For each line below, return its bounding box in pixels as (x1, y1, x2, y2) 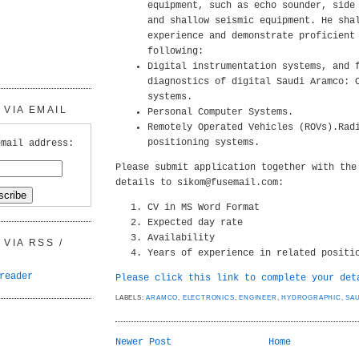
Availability (147, 232, 215, 244)
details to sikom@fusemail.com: (115, 177, 284, 188)
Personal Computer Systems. (147, 107, 293, 118)
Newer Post (115, 337, 171, 348)
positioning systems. (147, 137, 260, 148)
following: (147, 46, 204, 57)
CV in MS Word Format (147, 202, 260, 213)
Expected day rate (147, 217, 243, 228)
